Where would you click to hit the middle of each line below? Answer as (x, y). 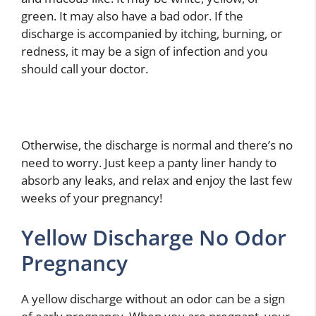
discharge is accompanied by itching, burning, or (152, 33)
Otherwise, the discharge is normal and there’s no (157, 145)
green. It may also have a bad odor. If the (132, 16)
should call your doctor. (85, 68)
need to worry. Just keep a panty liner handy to (149, 163)
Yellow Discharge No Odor (154, 237)
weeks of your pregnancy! (92, 198)
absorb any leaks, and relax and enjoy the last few (157, 181)
